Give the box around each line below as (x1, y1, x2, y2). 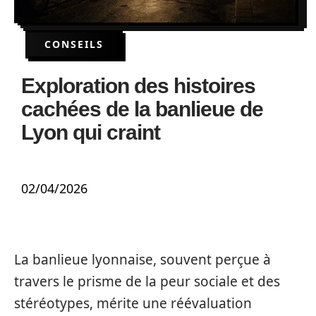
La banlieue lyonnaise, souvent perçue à (14, 250, 271, 269)
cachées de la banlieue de (21, 97, 263, 121)
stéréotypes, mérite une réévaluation (14, 294, 252, 312)
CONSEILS (44, 37, 104, 51)
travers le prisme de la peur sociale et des (14, 272, 280, 291)
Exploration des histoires (21, 74, 255, 97)
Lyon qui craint (21, 121, 160, 144)
